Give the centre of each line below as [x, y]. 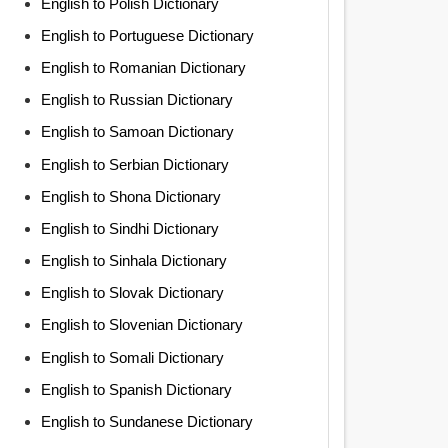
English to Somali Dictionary [132, 357]
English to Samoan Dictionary [137, 132]
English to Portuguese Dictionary [147, 35]
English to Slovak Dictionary [132, 293]
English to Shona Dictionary [130, 196]
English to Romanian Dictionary [143, 67]
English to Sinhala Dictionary [133, 261]
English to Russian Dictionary [136, 100]
